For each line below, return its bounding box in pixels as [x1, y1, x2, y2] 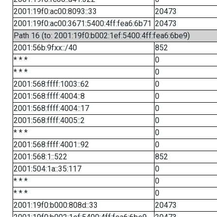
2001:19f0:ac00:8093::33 [13, 7, 97, 16]
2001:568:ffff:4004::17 [13, 104, 89, 113]
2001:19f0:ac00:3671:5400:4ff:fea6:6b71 [13, 19, 152, 28]
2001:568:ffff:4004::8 [13, 92, 85, 101]
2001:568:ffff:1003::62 [13, 79, 89, 89]
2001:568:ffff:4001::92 [13, 140, 89, 149]
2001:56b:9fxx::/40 [13, 43, 77, 52]
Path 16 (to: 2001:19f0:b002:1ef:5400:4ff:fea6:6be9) [13, 31, 190, 40]
